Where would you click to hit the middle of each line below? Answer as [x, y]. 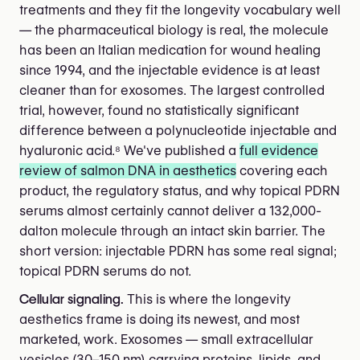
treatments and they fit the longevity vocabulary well [180, 10]
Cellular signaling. [72, 299]
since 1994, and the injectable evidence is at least [170, 70]
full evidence [279, 150]
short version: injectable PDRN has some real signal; [178, 251]
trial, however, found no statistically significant [159, 110]
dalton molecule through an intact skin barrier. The [172, 231]
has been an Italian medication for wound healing [170, 50]
